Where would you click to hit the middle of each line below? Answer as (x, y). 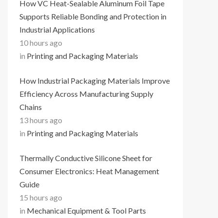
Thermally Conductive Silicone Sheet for (86, 158)
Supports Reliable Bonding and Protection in (93, 16)
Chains (31, 107)
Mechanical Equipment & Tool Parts (86, 210)
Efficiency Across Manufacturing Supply (86, 94)
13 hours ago (41, 120)
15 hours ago (41, 197)
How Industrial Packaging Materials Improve (95, 81)
